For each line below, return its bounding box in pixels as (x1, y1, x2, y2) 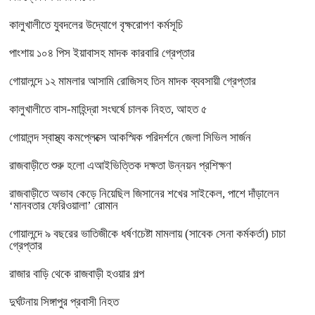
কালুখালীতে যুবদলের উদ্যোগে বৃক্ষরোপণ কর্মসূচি (9, 18, 183, 32)
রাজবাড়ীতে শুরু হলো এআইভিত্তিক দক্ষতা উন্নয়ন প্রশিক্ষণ (9, 158, 231, 172)
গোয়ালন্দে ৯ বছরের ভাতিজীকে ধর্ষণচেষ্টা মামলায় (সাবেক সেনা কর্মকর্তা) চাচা (9, 226, 285, 240)
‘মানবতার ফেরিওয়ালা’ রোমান (9, 198, 118, 212)
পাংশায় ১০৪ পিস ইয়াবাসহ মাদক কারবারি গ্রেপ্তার (9, 46, 195, 60)
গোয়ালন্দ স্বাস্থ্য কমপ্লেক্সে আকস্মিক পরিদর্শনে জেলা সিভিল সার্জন (9, 130, 251, 144)
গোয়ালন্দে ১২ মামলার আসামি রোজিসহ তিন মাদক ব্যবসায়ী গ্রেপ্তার (9, 74, 256, 88)
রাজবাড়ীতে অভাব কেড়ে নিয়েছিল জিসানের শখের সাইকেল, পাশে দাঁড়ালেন (9, 186, 279, 200)
